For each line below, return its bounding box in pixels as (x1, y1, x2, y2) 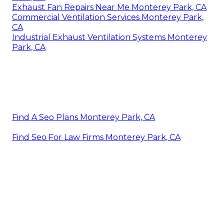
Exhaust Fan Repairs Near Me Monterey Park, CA (12, 2, 206, 12)
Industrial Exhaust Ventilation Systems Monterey (12, 32, 207, 42)
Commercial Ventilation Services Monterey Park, (12, 12, 203, 22)
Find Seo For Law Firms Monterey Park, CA (12, 132, 180, 142)
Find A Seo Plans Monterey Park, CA (12, 112, 155, 122)
